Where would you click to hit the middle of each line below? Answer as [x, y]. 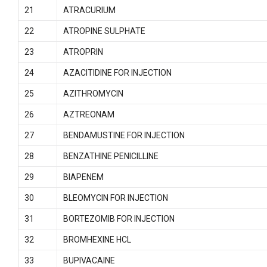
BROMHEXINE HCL [97, 240]
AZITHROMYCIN [93, 94]
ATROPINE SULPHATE [104, 31]
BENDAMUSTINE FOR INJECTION [124, 135]
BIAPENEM [83, 177]
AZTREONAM [89, 114]
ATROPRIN [83, 52]
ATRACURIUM [89, 10]
